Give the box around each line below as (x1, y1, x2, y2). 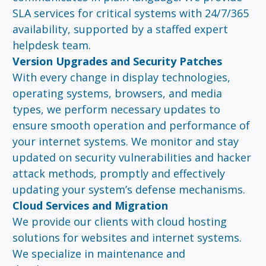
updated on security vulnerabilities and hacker (12, 150, 252, 164)
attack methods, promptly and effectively (12, 166, 226, 180)
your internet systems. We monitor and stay (12, 134, 239, 148)
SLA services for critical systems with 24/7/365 (12, 6, 249, 20)
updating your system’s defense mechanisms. (12, 182, 246, 197)
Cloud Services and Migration (12, 198, 169, 213)
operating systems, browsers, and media (12, 86, 223, 100)
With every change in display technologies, (12, 70, 231, 84)
